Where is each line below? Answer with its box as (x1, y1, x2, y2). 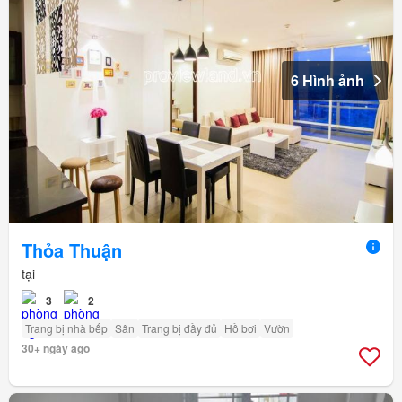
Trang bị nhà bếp (25, 319, 108, 336)
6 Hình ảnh (291, 69, 364, 91)
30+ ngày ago (22, 339, 90, 356)
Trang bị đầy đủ (142, 319, 217, 336)
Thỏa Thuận (22, 236, 122, 263)
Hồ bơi (224, 319, 257, 336)
